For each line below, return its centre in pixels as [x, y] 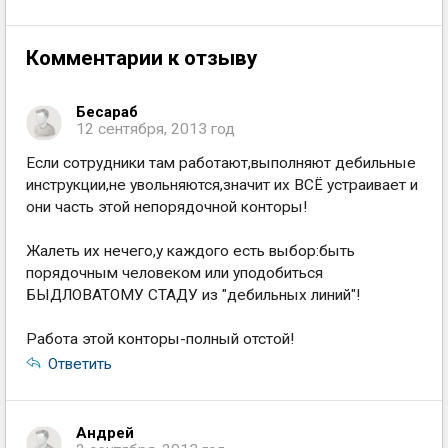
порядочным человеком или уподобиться [174, 273]
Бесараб [107, 112]
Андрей [105, 433]
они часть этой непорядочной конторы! [166, 207]
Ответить [80, 364]
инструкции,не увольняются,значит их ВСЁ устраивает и [222, 185]
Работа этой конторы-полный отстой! [160, 339]
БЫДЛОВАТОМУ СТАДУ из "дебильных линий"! [193, 295]
